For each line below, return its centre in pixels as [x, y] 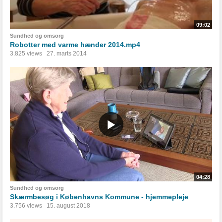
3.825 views [26, 54]
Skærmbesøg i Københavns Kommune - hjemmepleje [99, 197]
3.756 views [26, 206]
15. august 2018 [68, 206]
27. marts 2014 [67, 54]
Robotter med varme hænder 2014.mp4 [75, 45]
